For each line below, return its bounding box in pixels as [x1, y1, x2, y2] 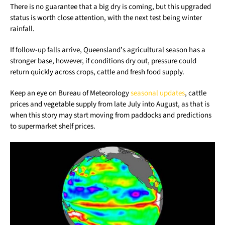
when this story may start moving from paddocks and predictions [10, 110, 211, 121]
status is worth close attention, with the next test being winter [10, 13, 202, 24]
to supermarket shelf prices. [10, 121, 95, 132]
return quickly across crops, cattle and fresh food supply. [10, 67, 184, 78]
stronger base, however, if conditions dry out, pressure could [10, 56, 196, 67]
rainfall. [10, 24, 35, 35]
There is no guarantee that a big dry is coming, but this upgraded [10, 2, 211, 13]
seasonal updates [131, 88, 185, 99]
